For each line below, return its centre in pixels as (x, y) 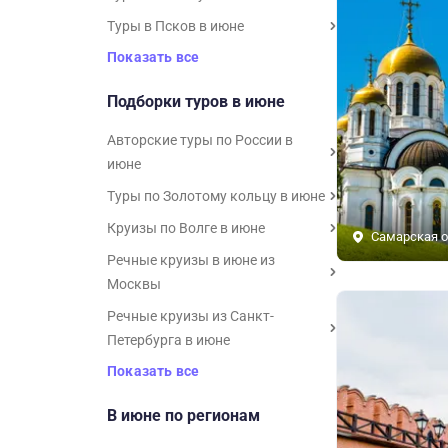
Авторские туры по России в (200, 140)
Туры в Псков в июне (175, 26)
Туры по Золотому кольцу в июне (216, 196)
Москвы (134, 284)
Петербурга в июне (168, 340)
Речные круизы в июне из (191, 260)
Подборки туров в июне (196, 101)
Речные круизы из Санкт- (190, 316)
